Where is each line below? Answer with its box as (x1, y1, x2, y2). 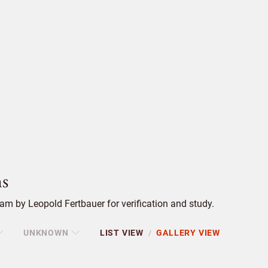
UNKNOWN (23, 228, 69, 238)
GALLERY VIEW (156, 228, 220, 238)
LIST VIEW (99, 228, 144, 238)
